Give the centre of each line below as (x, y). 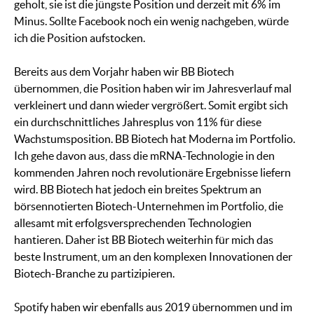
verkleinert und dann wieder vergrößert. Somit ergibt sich (151, 105)
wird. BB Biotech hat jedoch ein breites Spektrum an (138, 190)
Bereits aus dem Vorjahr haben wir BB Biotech (124, 72)
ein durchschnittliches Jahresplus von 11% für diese (138, 122)
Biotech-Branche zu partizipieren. (94, 274)
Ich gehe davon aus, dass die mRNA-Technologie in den (144, 156)
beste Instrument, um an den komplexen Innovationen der (153, 257)
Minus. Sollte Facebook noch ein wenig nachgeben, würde (151, 21)
